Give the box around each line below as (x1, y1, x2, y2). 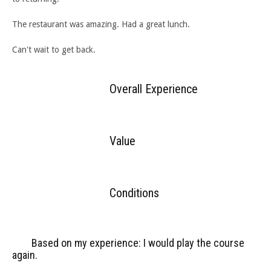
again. (12, 248, 38, 261)
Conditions (109, 185, 160, 200)
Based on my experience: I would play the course (29, 236, 245, 249)
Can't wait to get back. (12, 44, 96, 54)
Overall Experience (109, 81, 198, 96)
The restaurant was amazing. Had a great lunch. (12, 19, 190, 29)
